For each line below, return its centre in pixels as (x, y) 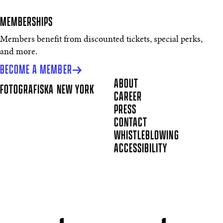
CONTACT (131, 122)
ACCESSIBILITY (141, 148)
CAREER (128, 97)
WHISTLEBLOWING (147, 135)
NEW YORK (75, 90)
